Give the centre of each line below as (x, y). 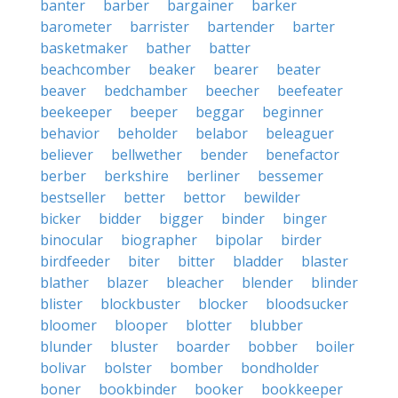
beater (298, 69)
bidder (120, 219)
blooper (141, 325)
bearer (236, 69)
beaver (63, 91)
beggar (220, 112)
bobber (273, 346)
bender (224, 155)
